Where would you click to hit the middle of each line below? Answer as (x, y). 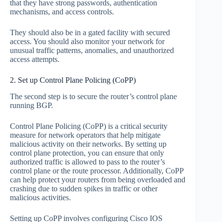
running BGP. (31, 106)
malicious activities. (40, 198)
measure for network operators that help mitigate (85, 135)
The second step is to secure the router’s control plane (93, 97)
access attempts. (35, 59)
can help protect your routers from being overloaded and (98, 180)
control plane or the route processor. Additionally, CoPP (97, 171)
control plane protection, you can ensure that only (87, 153)
